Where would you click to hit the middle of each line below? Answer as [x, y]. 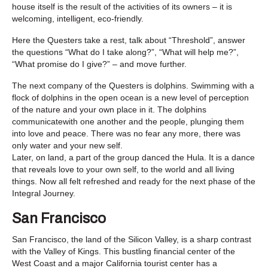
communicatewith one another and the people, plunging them [128, 121]
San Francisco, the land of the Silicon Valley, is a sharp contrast [132, 239]
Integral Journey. [44, 193]
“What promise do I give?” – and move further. [99, 64]
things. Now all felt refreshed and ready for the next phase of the [134, 181]
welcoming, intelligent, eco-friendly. [78, 18]
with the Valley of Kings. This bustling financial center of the [124, 251]
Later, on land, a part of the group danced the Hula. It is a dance [133, 157]
